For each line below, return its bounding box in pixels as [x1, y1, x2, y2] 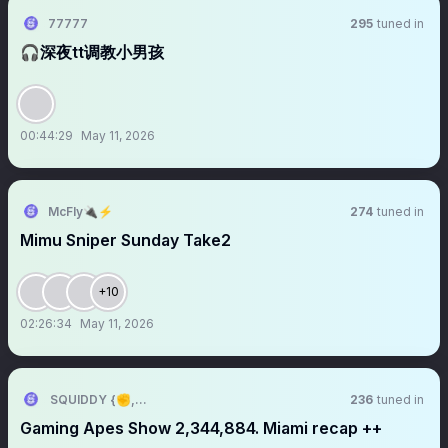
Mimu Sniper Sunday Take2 [20, 230, 231, 250]
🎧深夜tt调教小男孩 [20, 42, 164, 62]
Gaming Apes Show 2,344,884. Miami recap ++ [20, 418, 382, 438]
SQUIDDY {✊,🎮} [49, 392, 156, 407]
